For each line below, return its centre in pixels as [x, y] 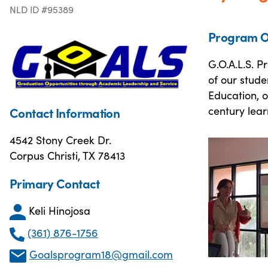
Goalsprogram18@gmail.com [101, 254]
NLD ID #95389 [42, 9]
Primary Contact [55, 183]
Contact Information [65, 112]
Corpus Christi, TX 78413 [67, 155]
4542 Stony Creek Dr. [60, 139]
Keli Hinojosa [60, 210]
